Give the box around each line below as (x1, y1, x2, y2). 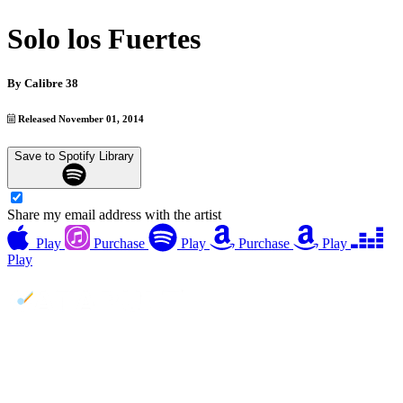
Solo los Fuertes (7, 22, 201, 56)
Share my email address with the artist (7, 207, 221, 223)
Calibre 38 (24, 76, 78, 90)
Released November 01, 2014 (15, 112, 145, 124)
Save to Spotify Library (14, 148, 134, 163)
